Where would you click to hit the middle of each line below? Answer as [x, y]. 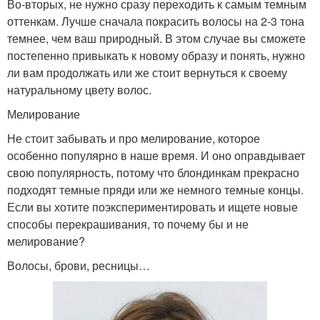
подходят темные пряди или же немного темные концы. [155, 190]
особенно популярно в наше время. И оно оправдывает [156, 156]
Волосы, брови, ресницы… [79, 266]
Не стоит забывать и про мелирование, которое [134, 139]
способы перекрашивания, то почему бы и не [128, 224]
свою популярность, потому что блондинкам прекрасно [153, 173]
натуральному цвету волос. [79, 90]
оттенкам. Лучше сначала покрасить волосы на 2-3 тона [156, 21]
